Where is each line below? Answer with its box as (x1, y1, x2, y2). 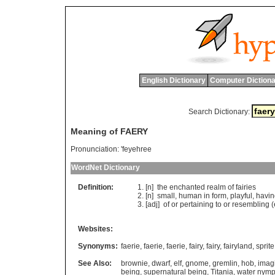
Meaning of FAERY (71, 126, 148, 137)
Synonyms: (78, 242, 118, 251)
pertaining (180, 200, 214, 209)
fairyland (223, 242, 252, 251)
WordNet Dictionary (71, 163, 140, 172)
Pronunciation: (71, 145, 119, 154)
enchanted (169, 183, 205, 192)
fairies (236, 183, 256, 192)
